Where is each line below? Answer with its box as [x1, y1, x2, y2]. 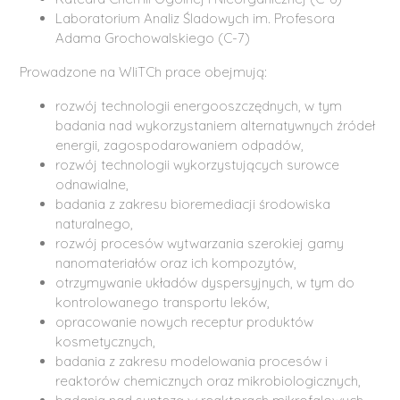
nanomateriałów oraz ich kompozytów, [55, 254, 297, 271]
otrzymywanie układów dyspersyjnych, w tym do [55, 273, 355, 291]
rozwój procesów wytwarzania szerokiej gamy [55, 234, 345, 252]
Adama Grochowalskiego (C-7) [55, 29, 251, 46]
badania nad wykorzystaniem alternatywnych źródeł [55, 116, 376, 134]
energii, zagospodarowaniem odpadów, [55, 136, 304, 154]
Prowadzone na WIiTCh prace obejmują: [20, 62, 268, 80]
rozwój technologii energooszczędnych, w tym [55, 96, 343, 114]
